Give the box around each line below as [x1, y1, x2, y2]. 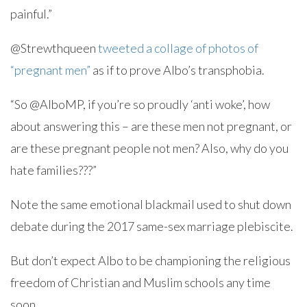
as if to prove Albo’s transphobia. [90, 62, 265, 77]
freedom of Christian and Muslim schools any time [10, 275, 271, 290]
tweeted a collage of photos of [98, 40, 258, 56]
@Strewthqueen [10, 40, 98, 56]
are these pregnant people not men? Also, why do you [10, 140, 288, 156]
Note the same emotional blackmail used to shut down [10, 197, 291, 212]
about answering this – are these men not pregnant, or [10, 119, 292, 134]
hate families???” [10, 162, 97, 177]
